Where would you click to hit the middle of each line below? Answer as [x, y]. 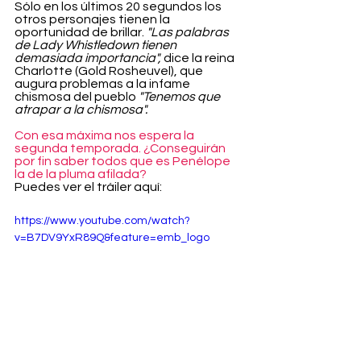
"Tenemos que [180, 97]
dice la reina [199, 58]
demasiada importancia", [88, 58]
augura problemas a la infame [104, 84]
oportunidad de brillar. [81, 33]
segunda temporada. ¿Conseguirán [121, 149]
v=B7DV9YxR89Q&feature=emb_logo [112, 238]
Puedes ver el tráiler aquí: [88, 187]
